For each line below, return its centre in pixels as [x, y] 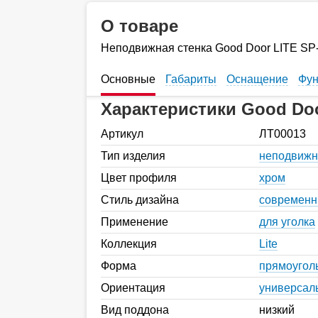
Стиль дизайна [140, 199]
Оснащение [257, 79]
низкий [277, 309]
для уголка [287, 221]
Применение [135, 221]
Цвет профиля [139, 177]
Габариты [191, 79]
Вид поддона [135, 309]
